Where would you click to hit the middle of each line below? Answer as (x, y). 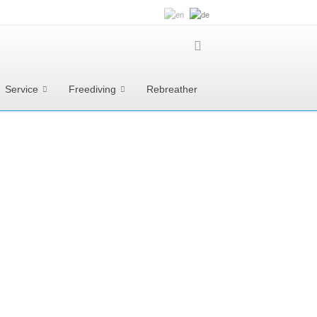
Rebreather (172, 90)
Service (22, 90)
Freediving (92, 90)
